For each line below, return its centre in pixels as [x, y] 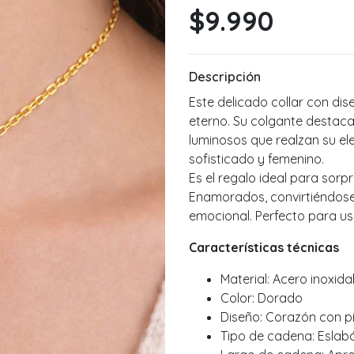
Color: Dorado [262, 298]
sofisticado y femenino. [256, 159]
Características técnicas [264, 248]
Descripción [225, 77]
